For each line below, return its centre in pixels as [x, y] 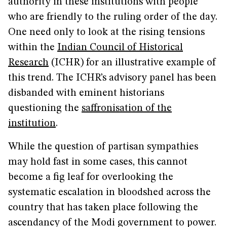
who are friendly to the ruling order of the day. [113, 17]
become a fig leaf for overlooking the [91, 177]
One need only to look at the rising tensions [106, 32]
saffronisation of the [127, 108]
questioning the [45, 108]
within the [33, 48]
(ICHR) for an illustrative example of [132, 63]
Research [28, 63]
